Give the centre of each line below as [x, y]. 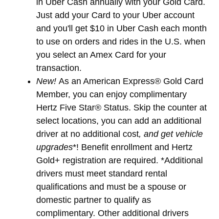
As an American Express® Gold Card [131, 81]
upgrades [55, 147]
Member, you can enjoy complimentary [111, 94]
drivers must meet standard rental [102, 173]
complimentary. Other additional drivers [112, 213]
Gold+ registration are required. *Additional [120, 160]
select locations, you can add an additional [119, 120]
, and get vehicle [171, 134]
